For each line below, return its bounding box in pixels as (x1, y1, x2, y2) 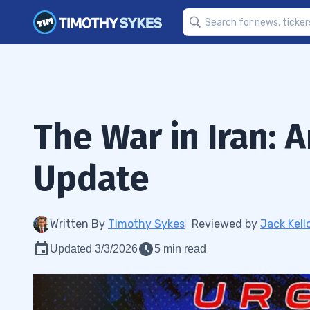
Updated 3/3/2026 (50, 243, 138, 255)
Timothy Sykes (108, 217, 185, 230)
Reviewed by (192, 217, 260, 230)
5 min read (154, 243, 206, 255)
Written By (50, 217, 108, 230)
